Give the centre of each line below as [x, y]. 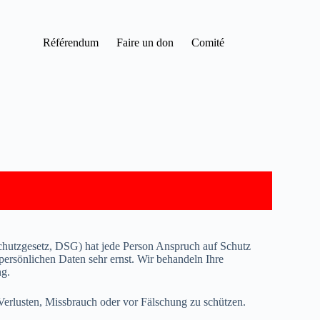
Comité [207, 42]
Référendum [70, 42]
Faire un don [145, 42]
